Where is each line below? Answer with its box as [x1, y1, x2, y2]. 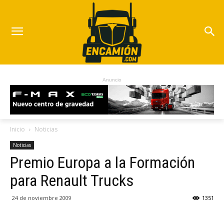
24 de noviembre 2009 [12, 194, 71, 202]
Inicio [10, 125, 25, 134]
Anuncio [102, 77, 121, 83]
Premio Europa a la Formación [10, 153, 195, 172]
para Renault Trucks [10, 171, 133, 190]
